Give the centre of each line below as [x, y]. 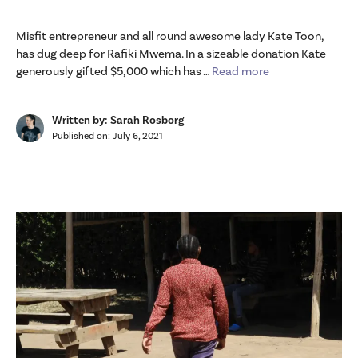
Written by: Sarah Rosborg [118, 121]
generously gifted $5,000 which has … [114, 72]
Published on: [82, 137]
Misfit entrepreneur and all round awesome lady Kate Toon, [170, 37]
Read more [241, 72]
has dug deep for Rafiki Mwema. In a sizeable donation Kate [171, 54]
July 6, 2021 [137, 137]
